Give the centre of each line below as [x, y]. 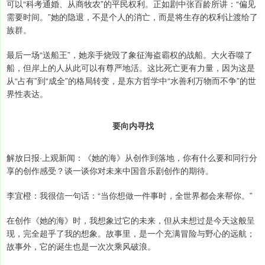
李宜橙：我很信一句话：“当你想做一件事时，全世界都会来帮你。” [130, 195]
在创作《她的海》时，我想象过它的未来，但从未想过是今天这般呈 [131, 220]
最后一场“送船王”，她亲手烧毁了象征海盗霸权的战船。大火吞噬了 [130, 55]
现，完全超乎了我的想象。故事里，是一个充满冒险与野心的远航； [131, 233]
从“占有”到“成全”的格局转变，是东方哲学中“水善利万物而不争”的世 [131, 81]
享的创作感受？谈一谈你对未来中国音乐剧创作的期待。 [110, 171]
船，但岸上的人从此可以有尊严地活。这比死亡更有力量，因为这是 [131, 68]
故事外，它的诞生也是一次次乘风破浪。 [81, 246]
